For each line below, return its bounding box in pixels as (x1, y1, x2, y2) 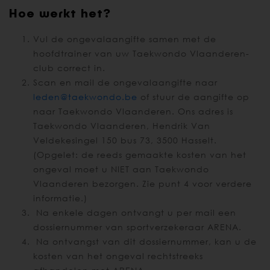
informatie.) (33, 193, 87, 204)
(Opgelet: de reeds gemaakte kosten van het (33, 149, 246, 160)
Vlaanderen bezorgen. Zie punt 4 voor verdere (33, 178, 252, 189)
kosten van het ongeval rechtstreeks (33, 251, 203, 262)
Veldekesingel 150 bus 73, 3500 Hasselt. (33, 135, 217, 146)
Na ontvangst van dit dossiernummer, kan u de (33, 236, 257, 247)
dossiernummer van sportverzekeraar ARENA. (33, 222, 242, 233)
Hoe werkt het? (9, 5, 115, 20)
